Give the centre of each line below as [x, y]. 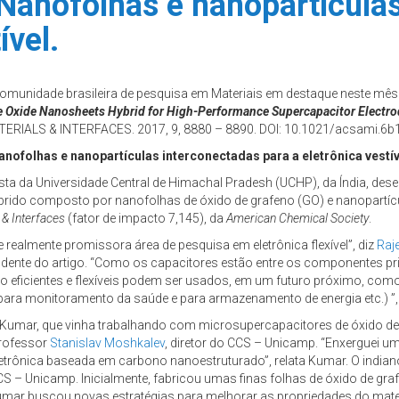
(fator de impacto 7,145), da [146, 219]
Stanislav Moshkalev [107, 343]
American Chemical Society [297, 219]
